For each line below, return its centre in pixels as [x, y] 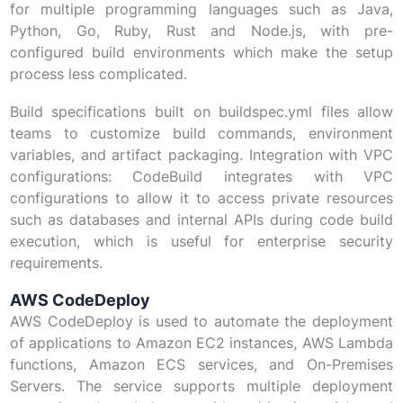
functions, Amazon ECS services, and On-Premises [201, 365]
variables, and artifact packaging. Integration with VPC [201, 155]
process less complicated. [98, 74]
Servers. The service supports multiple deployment [201, 386]
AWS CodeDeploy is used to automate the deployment [201, 322]
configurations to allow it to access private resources [201, 198]
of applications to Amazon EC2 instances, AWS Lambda [201, 343]
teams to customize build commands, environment [201, 134]
